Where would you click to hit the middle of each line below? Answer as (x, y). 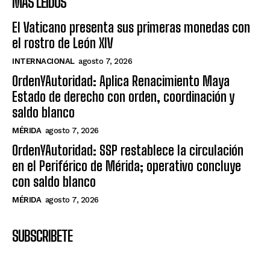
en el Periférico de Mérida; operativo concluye (127, 166)
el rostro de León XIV (63, 43)
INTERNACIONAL (43, 61)
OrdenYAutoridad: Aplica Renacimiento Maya (121, 81)
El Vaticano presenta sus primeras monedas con (131, 27)
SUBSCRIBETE (42, 236)
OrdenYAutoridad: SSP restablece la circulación (128, 150)
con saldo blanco (54, 181)
